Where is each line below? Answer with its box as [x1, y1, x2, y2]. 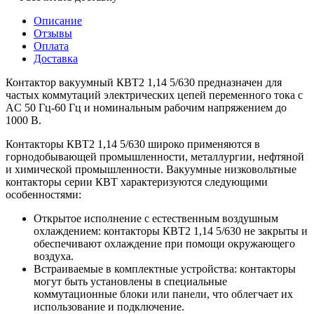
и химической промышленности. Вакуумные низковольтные [6, 163, 296, 176]
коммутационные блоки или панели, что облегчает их [34, 288, 293, 301]
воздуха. [34, 250, 74, 263]
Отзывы [34, 27, 72, 40]
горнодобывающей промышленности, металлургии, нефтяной [6, 151, 304, 163]
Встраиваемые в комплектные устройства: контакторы [34, 263, 296, 275]
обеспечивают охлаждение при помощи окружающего [34, 238, 295, 250]
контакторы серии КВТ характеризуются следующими [6, 176, 268, 189]
